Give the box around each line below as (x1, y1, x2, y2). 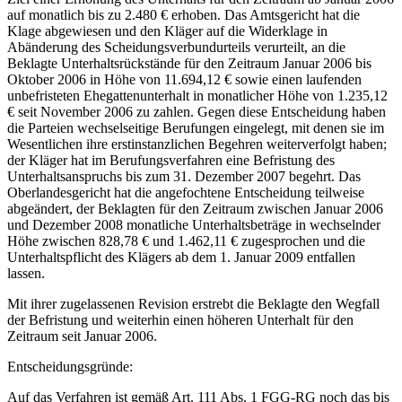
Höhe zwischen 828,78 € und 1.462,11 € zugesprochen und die (7, 233, 365, 249)
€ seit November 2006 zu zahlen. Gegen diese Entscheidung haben (7, 104, 386, 120)
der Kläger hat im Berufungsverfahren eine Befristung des (7, 153, 335, 169)
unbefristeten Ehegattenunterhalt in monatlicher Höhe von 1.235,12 (7, 88, 388, 104)
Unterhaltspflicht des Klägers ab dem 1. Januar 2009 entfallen (7, 249, 355, 266)
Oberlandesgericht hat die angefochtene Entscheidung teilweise (7, 185, 364, 201)
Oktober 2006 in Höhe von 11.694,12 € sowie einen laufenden (7, 72, 362, 88)
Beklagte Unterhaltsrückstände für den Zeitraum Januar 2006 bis (7, 56, 371, 72)
